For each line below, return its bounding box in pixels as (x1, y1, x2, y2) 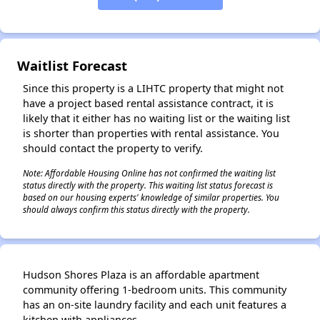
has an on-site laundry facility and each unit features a (23, 297, 286, 311)
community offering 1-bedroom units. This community (23, 282, 286, 296)
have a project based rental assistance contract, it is (23, 96, 274, 110)
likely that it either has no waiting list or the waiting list (23, 111, 290, 125)
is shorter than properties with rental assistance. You (23, 126, 279, 140)
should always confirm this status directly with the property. (23, 203, 250, 215)
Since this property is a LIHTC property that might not (23, 81, 284, 95)
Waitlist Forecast (17, 56, 127, 74)
